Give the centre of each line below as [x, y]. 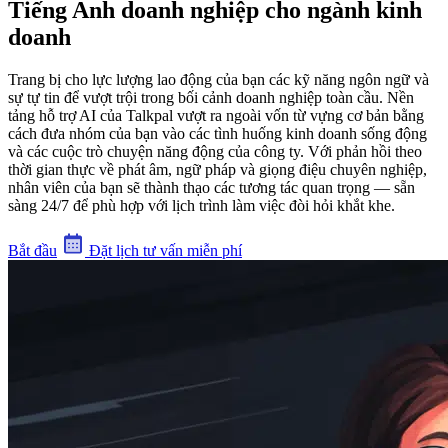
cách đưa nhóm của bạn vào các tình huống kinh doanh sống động [217, 133]
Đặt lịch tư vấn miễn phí [163, 250]
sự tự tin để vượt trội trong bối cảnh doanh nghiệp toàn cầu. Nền [211, 97]
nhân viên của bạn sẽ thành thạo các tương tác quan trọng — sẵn [211, 187]
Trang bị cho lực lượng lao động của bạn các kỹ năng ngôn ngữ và [218, 79]
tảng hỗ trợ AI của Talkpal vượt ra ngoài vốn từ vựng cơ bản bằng [216, 115]
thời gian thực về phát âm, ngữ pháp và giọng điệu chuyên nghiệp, [217, 169]
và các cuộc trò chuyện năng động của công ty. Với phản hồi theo [215, 151]
